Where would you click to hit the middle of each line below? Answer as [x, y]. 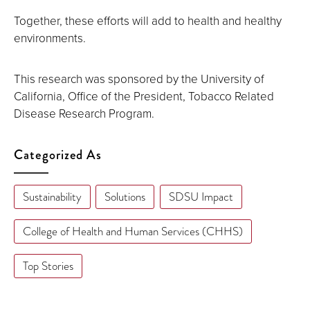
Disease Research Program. [84, 113]
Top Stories [48, 266]
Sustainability [52, 197]
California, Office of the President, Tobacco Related [144, 96]
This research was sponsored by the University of [139, 79]
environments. [50, 38]
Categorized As [58, 155]
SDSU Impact [201, 197]
